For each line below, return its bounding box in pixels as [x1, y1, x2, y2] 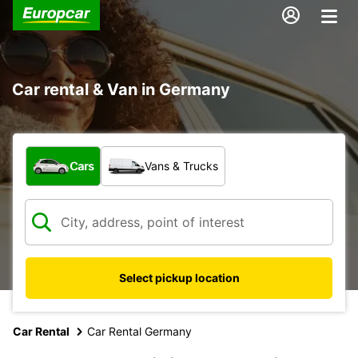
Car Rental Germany [87, 324, 192, 338]
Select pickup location [118, 270, 240, 284]
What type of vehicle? [25, 145, 161, 162]
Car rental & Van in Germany [12, 79, 230, 99]
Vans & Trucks [145, 158, 218, 173]
